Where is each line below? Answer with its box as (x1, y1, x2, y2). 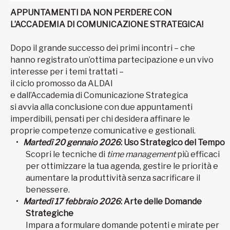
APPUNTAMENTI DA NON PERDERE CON (10, 7, 172, 17)
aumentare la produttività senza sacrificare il (26, 172, 200, 183)
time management (107, 149, 176, 159)
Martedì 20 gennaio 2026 (23, 137, 121, 147)
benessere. (26, 184, 70, 195)
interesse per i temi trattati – (10, 66, 125, 76)
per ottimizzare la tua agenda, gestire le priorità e (26, 161, 218, 171)
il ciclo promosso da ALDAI (10, 78, 114, 88)
